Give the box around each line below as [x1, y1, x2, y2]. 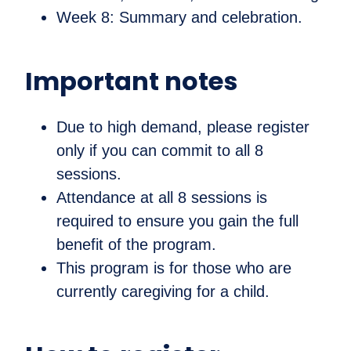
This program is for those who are [56, 259, 291, 277]
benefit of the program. [56, 236, 216, 254]
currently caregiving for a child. [56, 283, 270, 301]
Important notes [25, 63, 237, 100]
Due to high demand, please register [56, 118, 309, 136]
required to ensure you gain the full [56, 212, 299, 230]
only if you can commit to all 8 [56, 142, 263, 160]
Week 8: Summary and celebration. [56, 9, 302, 27]
